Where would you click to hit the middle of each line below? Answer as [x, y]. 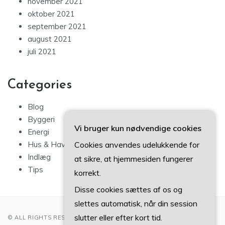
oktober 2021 [51, 14]
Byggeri [41, 120]
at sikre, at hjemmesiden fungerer [134, 159]
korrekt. [88, 173]
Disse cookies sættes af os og [128, 189]
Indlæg [39, 157]
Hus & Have [49, 145]
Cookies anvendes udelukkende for [137, 145]
